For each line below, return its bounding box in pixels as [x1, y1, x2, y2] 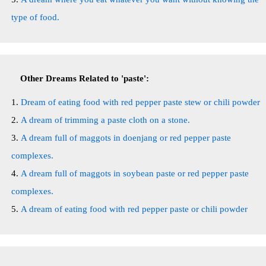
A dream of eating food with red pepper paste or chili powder [21, 204, 248, 214]
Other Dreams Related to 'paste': [20, 74, 149, 83]
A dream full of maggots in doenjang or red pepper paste [21, 133, 231, 142]
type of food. [11, 12, 59, 22]
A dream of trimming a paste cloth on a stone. [21, 115, 190, 125]
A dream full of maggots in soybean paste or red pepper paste [21, 169, 249, 178]
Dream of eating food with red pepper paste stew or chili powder [21, 97, 260, 107]
